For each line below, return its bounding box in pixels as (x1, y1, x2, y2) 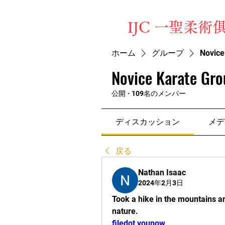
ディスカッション (116, 117, 180, 127)
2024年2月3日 (138, 179, 183, 187)
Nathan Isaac (138, 168, 186, 177)
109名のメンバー (132, 89, 186, 97)
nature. (112, 206, 138, 216)
